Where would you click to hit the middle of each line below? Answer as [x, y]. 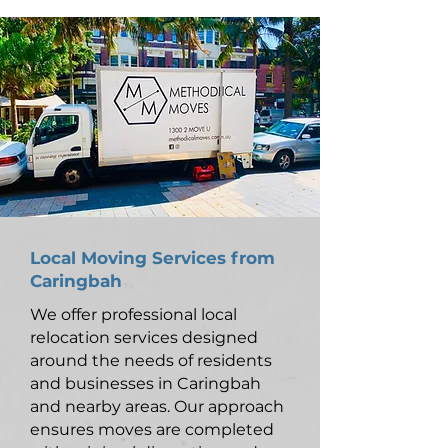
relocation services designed [144, 337]
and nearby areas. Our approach [157, 406]
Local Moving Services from [152, 258]
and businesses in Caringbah [145, 383]
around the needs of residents [151, 360]
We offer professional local [133, 314]
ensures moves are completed [152, 429]
